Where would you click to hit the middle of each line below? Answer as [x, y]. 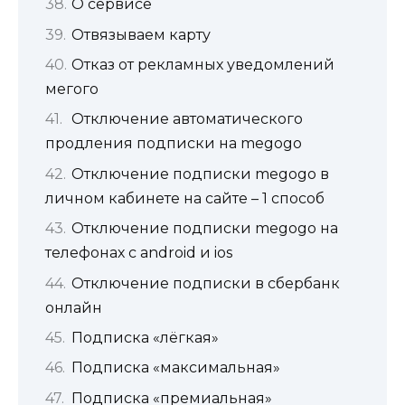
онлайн [74, 307]
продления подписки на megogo [174, 144]
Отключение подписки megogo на [205, 229]
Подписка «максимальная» [176, 368]
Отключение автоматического [187, 119]
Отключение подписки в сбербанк [206, 283]
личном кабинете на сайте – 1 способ [185, 198]
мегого [72, 89]
